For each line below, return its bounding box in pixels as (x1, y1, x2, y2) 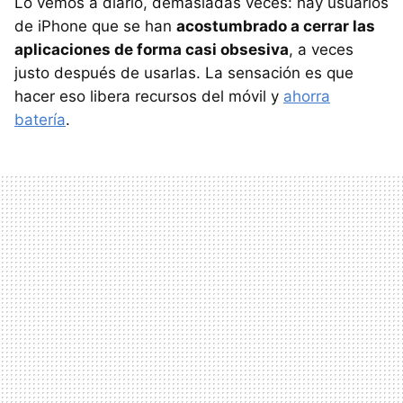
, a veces (289, 40, 354, 59)
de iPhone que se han (14, 17, 176, 36)
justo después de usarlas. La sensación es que (14, 64, 354, 83)
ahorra (283, 87, 330, 106)
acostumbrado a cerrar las (176, 17, 375, 36)
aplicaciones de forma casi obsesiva (14, 40, 289, 59)
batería (14, 111, 66, 130)
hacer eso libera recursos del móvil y (14, 87, 283, 106)
